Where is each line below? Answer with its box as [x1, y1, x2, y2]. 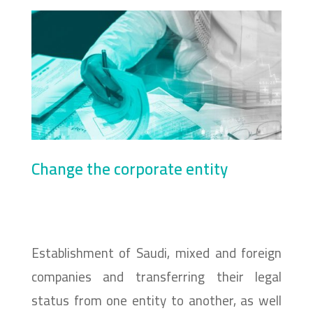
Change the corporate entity [31, 154, 228, 184]
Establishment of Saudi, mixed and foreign [31, 240, 282, 265]
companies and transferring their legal [31, 263, 282, 289]
